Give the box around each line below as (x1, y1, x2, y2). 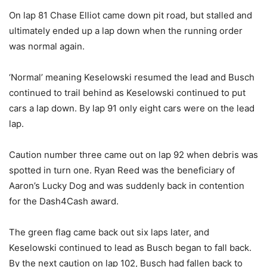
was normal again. (9, 40, 85, 52)
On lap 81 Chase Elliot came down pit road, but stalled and (9, 9, 252, 21)
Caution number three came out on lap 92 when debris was (9, 148, 258, 160)
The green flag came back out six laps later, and (9, 226, 209, 238)
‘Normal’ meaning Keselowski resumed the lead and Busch (9, 71, 254, 83)
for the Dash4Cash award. (9, 195, 119, 207)
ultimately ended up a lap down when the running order (9, 24, 243, 36)
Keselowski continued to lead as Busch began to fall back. (9, 241, 252, 253)
